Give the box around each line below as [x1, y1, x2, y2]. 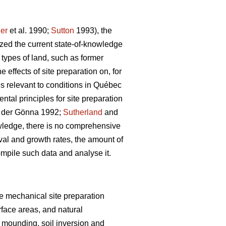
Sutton [51, 26, 74, 35]
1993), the [74, 26, 112, 35]
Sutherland [63, 108, 102, 117]
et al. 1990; [8, 26, 51, 35]
